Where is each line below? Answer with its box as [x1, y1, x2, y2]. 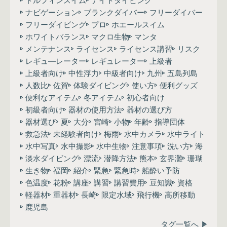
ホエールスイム [111, 19, 165, 29]
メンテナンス [25, 44, 71, 54]
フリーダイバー [149, 7, 203, 17]
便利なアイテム [25, 92, 79, 102]
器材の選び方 [127, 104, 172, 115]
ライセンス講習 [119, 44, 172, 54]
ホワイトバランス [25, 31, 86, 42]
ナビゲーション [25, 7, 79, 17]
